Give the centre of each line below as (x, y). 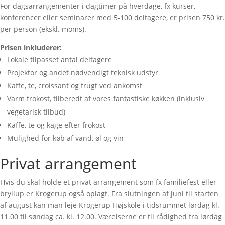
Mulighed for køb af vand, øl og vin (65, 138)
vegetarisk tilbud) (36, 112)
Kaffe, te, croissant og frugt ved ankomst (75, 86)
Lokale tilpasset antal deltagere (60, 60)
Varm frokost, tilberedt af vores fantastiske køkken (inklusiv (106, 99)
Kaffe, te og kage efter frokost (56, 125)
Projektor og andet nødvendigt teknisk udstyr (83, 73)
